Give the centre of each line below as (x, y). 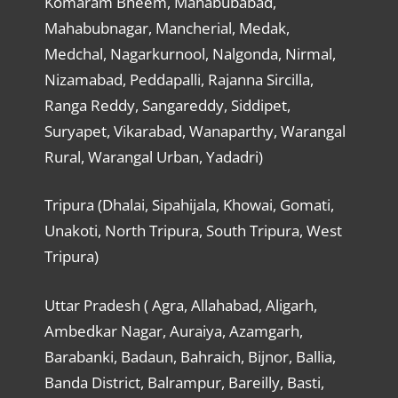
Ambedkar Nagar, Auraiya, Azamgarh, (173, 330)
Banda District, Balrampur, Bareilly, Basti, (184, 382)
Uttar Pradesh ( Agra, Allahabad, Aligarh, (180, 305)
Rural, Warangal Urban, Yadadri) (153, 156)
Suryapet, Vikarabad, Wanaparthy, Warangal (195, 131)
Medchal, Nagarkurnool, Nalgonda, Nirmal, (190, 53)
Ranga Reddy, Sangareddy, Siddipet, (167, 105)
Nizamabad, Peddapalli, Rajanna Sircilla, (179, 79)
